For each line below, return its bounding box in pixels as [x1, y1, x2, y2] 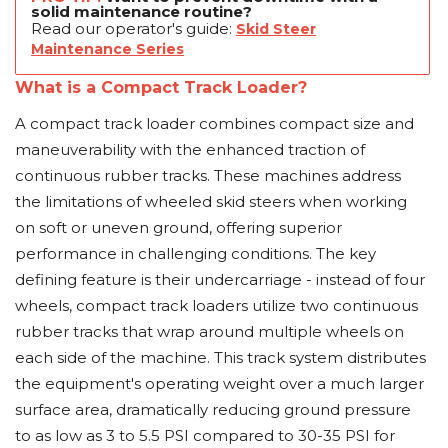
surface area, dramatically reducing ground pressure [15, 400, 411, 419]
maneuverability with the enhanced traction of [15, 140, 365, 159]
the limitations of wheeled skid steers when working [15, 192, 407, 211]
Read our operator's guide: [31, 19, 236, 38]
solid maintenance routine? [31, 2, 252, 21]
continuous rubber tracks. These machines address [15, 166, 401, 185]
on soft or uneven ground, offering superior [15, 218, 342, 237]
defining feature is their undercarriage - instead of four [15, 270, 425, 289]
